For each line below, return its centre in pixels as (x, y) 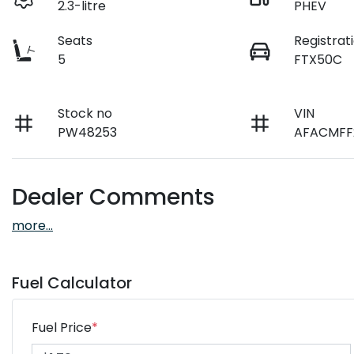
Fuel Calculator (72, 282)
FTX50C (318, 59)
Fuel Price (62, 327)
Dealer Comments (113, 197)
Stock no (85, 113)
